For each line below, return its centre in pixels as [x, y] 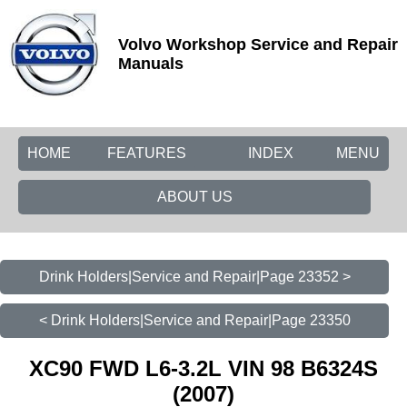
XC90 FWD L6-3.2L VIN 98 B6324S [203, 368]
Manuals [151, 64]
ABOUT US [194, 197]
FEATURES [147, 153]
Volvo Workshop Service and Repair [258, 45]
